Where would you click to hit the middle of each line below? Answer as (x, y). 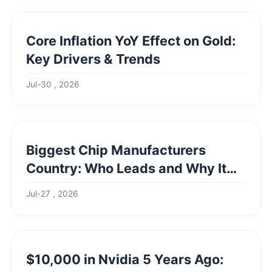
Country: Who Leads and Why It (126, 168)
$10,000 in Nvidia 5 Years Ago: (125, 259)
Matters (51, 186)
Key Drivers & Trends (93, 59)
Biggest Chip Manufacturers (116, 150)
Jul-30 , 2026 (53, 84)
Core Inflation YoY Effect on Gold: (131, 41)
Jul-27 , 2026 (52, 194)
